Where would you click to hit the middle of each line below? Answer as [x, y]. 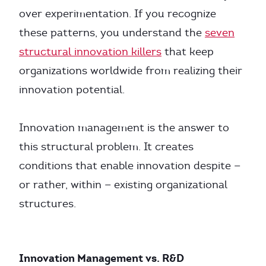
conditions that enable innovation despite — [130, 166]
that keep [188, 52]
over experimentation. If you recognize [118, 14]
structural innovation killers [90, 52]
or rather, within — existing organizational [123, 185]
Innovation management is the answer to [124, 128]
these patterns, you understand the [112, 33]
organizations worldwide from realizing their [131, 71]
